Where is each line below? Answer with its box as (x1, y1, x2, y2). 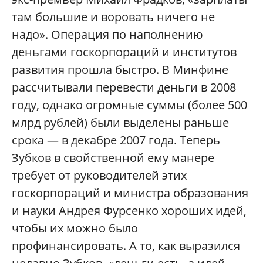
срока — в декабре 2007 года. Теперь (12, 132, 220, 149)
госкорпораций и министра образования (12, 185, 248, 201)
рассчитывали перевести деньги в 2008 (12, 79, 236, 96)
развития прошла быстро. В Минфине (12, 62, 228, 78)
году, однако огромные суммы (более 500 (12, 97, 247, 113)
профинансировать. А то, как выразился (12, 238, 240, 254)
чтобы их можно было (12, 220, 138, 237)
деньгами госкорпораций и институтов (12, 44, 237, 60)
